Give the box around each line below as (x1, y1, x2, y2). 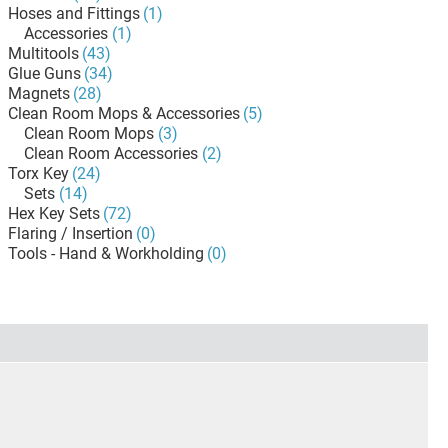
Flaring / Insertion (8, 224, 133, 243)
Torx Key (8, 164, 69, 183)
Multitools (8, 44, 79, 63)
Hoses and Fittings (8, 4, 140, 23)
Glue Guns (8, 64, 81, 83)
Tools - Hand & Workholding (8, 244, 204, 263)
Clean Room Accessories (24, 144, 198, 163)
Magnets (8, 84, 70, 103)
